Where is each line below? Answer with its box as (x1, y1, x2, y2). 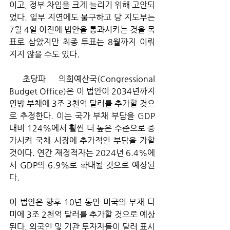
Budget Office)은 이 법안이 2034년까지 (9, 86, 155, 96)
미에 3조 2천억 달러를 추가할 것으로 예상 (9, 209, 155, 219)
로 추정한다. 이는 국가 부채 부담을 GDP (9, 110, 155, 121)
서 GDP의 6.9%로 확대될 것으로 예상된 (9, 160, 155, 170)
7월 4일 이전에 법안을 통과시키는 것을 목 (9, 24, 155, 34)
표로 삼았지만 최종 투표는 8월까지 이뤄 (9, 36, 155, 47)
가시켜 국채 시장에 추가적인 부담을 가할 (9, 135, 155, 145)
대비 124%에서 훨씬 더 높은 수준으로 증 (9, 123, 155, 133)
